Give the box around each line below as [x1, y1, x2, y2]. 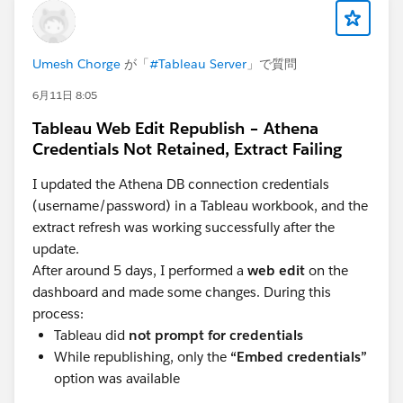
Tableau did [54, 327, 129, 344]
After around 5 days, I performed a [32, 262, 247, 279]
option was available [54, 370, 180, 387]
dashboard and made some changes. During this [32, 283, 331, 300]
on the [305, 262, 348, 279]
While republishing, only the [54, 348, 230, 365]
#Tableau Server [149, 56, 246, 72]
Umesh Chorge [32, 56, 121, 72]
